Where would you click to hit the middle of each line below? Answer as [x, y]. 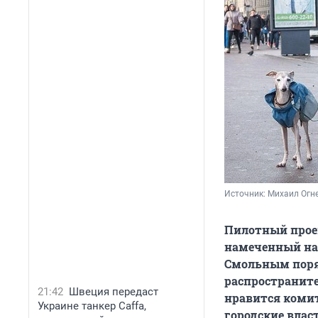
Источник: [246, 194]
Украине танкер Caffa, [92, 306]
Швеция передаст [114, 292]
